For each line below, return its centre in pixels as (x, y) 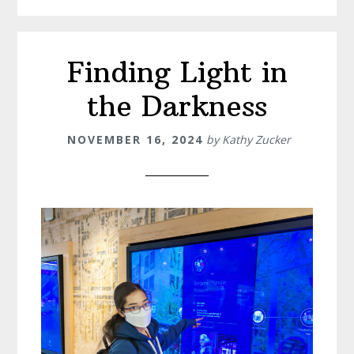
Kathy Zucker (256, 139)
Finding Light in (177, 72)
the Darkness (177, 106)
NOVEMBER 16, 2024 (135, 139)
